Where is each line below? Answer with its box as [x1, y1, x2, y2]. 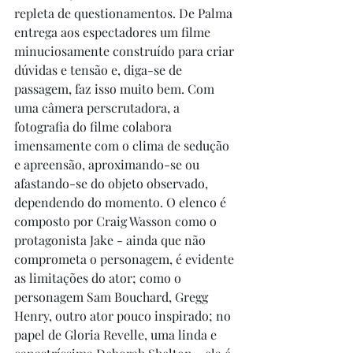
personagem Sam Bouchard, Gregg [14, 288, 211, 306]
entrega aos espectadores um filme [14, 24, 214, 41]
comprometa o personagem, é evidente [14, 251, 237, 268]
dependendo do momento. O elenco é [14, 194, 229, 211]
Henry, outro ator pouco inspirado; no [14, 307, 234, 325]
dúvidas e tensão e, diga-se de [14, 61, 185, 79]
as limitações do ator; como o [14, 269, 184, 287]
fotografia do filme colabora [14, 118, 175, 136]
